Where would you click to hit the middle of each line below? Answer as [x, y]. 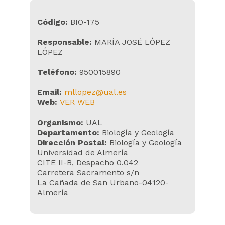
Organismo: [60, 122]
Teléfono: [57, 72]
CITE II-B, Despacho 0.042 [88, 162]
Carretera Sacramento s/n [88, 173]
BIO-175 [84, 22]
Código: [52, 22]
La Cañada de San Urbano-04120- [103, 183]
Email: [49, 92]
